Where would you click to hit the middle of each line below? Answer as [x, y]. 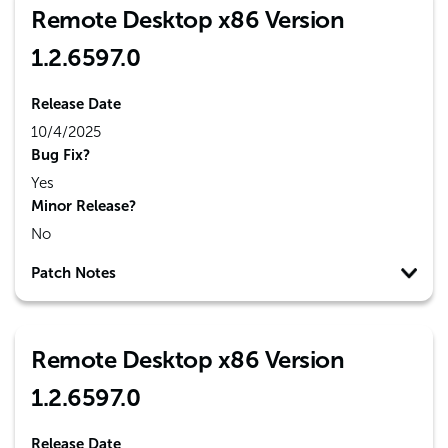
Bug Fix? [60, 155]
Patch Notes [73, 273]
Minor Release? [83, 206]
